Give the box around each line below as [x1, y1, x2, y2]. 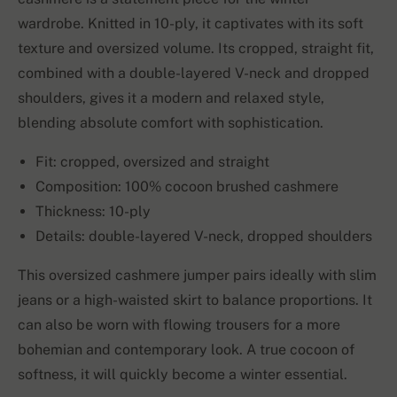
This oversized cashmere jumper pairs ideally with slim [18, 267, 377, 284]
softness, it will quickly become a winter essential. [18, 366, 347, 384]
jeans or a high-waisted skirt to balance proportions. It [18, 292, 372, 309]
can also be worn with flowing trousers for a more [18, 316, 340, 334]
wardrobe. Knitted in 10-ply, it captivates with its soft [18, 15, 363, 33]
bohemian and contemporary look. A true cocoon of [18, 341, 354, 359]
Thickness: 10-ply [35, 203, 151, 221]
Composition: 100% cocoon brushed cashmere [35, 178, 339, 196]
